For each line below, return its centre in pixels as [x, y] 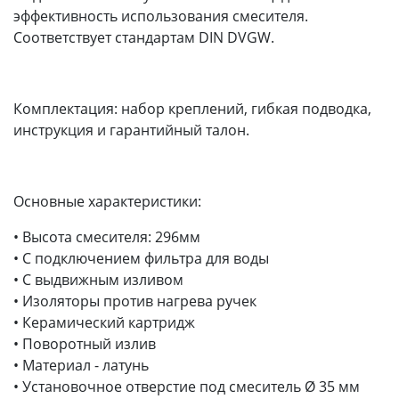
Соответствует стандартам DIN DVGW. [144, 37]
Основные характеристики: [107, 201]
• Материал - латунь [81, 365]
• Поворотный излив [85, 343]
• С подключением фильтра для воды [141, 258]
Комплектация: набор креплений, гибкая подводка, [192, 108]
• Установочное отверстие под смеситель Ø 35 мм [187, 386]
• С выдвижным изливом [98, 279]
